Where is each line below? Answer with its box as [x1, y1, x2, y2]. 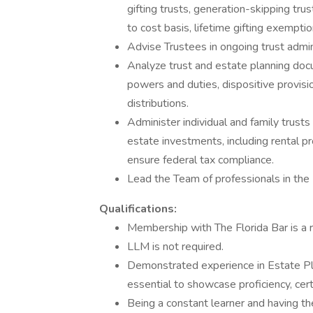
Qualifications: [99, 201, 177, 217]
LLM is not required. [127, 239, 224, 254]
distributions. [127, 96, 189, 111]
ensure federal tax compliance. [127, 152, 274, 168]
